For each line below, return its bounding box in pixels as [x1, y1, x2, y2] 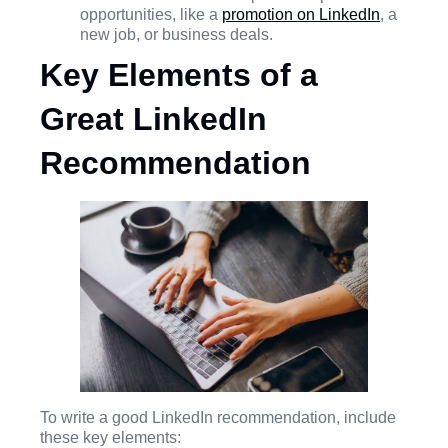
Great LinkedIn [40, 100, 267, 137]
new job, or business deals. [80, 25, 277, 43]
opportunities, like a [80, 5, 222, 23]
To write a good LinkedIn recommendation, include [40, 409, 396, 427]
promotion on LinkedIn [222, 5, 380, 23]
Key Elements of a [40, 56, 318, 93]
